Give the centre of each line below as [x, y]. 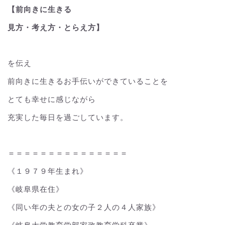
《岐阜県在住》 [36, 189]
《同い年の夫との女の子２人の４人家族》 [84, 207]
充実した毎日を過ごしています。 [68, 118]
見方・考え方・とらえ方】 [56, 28]
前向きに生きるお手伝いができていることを [88, 81]
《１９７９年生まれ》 [48, 171]
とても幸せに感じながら [52, 99]
